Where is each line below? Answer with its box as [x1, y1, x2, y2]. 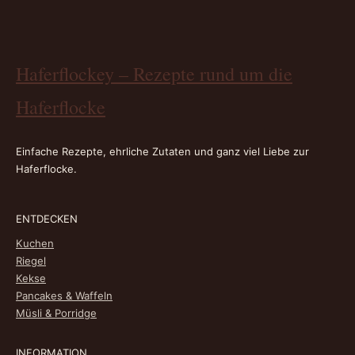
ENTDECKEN [16, 212, 78, 225]
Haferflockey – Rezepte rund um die [16, 60, 292, 86]
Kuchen [16, 236, 54, 250]
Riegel [16, 254, 46, 267]
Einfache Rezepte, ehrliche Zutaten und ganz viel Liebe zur [16, 144, 309, 158]
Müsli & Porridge [16, 306, 97, 319]
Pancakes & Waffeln [16, 288, 113, 302]
